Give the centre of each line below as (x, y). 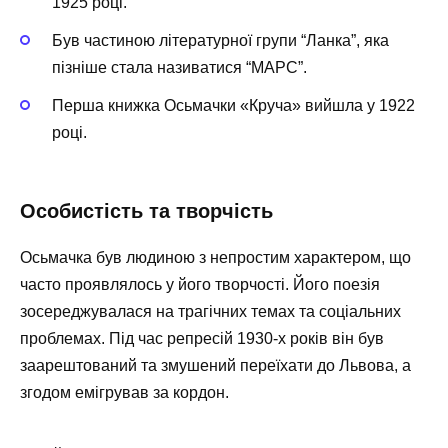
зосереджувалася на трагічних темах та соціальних (210, 311)
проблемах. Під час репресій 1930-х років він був (202, 338)
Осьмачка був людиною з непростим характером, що (215, 257)
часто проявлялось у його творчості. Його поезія (200, 284)
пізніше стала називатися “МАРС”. (179, 68)
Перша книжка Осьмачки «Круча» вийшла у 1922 (233, 106)
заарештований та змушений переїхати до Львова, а (215, 365)
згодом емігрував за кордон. (124, 392)
